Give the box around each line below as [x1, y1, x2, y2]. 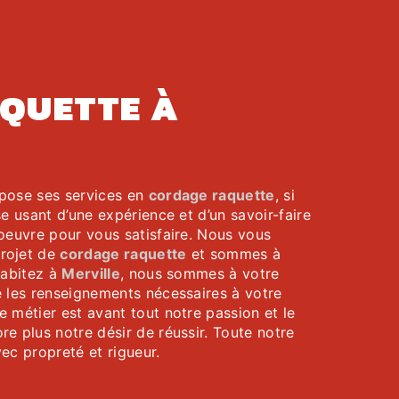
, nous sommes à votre [119, 265, 280, 282]
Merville [61, 265, 120, 282]
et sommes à [186, 245, 281, 263]
